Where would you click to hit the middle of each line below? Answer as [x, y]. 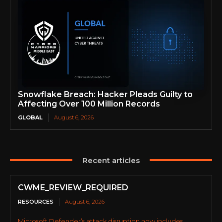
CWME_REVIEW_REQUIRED [73, 187]
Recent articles [111, 160]
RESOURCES [36, 201]
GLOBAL [30, 117]
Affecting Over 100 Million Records [89, 104]
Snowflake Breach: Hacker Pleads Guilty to [105, 94]
